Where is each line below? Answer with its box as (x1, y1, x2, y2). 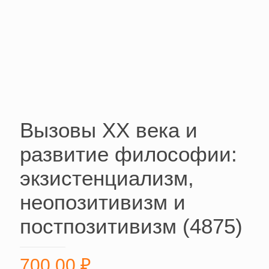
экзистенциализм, (20, 166, 194, 190)
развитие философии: (20, 142, 237, 166)
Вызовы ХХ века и (20, 118, 198, 142)
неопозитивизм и (20, 190, 186, 214)
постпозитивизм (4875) (20, 214, 243, 238)
